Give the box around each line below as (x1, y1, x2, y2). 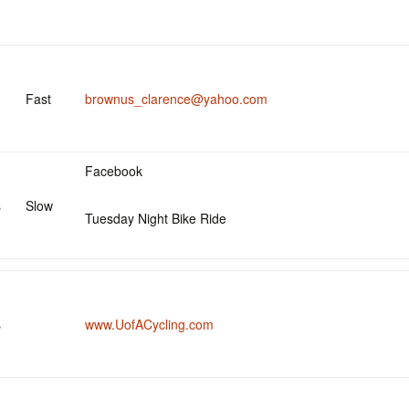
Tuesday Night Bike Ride (85, 209, 226, 227)
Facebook (85, 162, 142, 180)
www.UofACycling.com (85, 315, 214, 333)
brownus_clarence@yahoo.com (85, 89, 267, 108)
